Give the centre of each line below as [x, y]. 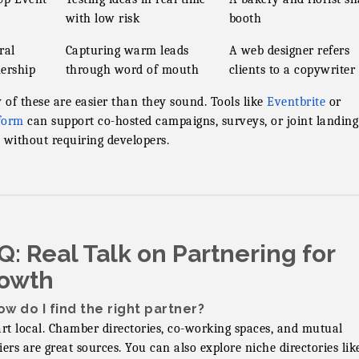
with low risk [102, 18]
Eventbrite [296, 102]
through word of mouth [132, 70]
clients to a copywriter [292, 70]
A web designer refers [289, 50]
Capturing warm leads [127, 50]
